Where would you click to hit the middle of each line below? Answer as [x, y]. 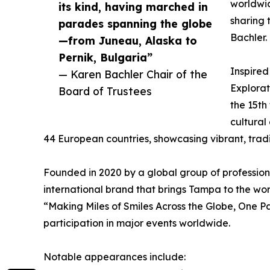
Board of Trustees [105, 91]
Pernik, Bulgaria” [105, 58]
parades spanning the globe [135, 24]
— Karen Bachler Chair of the [133, 74]
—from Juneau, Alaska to [128, 41]
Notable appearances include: [115, 257]
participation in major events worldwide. [137, 223]
